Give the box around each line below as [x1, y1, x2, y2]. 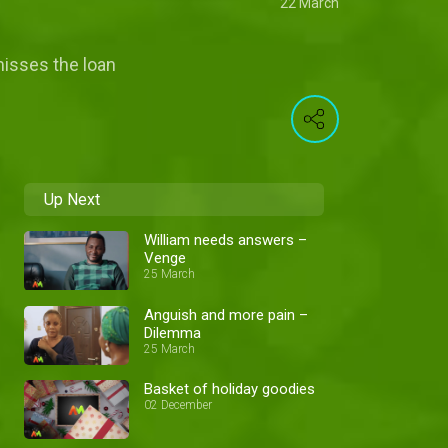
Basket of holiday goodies [144, 380, 315, 399]
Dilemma [144, 323, 201, 342]
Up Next [44, 190, 100, 210]
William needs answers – [144, 231, 307, 250]
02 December [144, 398, 212, 413]
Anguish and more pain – [144, 305, 308, 324]
